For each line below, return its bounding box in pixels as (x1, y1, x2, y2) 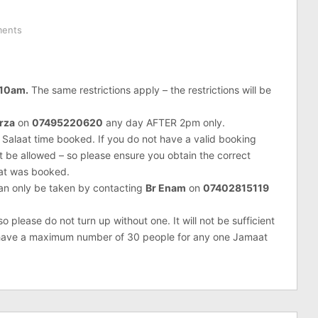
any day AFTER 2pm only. (103, 116, 225, 128)
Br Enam (146, 182, 186, 194)
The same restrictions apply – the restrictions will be (28, 84, 271, 96)
